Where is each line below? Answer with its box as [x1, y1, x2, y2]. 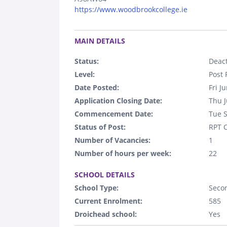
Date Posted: [74, 82, 119, 92]
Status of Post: [74, 122, 126, 132]
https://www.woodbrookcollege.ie [74, 4, 187, 14]
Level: [74, 69, 95, 79]
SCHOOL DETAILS [74, 169, 135, 179]
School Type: [74, 182, 119, 193]
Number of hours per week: [74, 148, 171, 158]
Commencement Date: [74, 108, 153, 119]
